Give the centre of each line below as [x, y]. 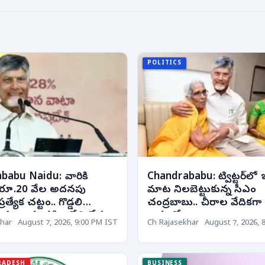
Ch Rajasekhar [173, 224]
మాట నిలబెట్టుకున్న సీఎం [202, 190]
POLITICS [165, 63]
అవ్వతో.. [167, 216]
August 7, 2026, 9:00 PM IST [68, 224]
